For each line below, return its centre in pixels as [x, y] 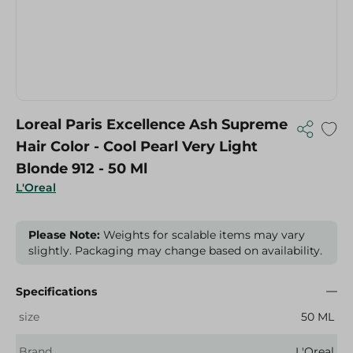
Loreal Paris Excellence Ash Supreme [152, 124]
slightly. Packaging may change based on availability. [175, 251]
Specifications [56, 292]
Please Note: [64, 235]
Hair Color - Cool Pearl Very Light [55, 147]
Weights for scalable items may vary [203, 235]
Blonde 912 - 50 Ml [82, 169]
